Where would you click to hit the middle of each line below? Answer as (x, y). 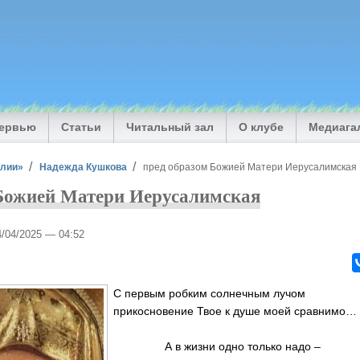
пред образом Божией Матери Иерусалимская (250, 166)
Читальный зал (170, 127)
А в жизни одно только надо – (217, 346)
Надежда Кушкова (84, 166)
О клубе (262, 127)
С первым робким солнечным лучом (210, 293)
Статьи (82, 127)
